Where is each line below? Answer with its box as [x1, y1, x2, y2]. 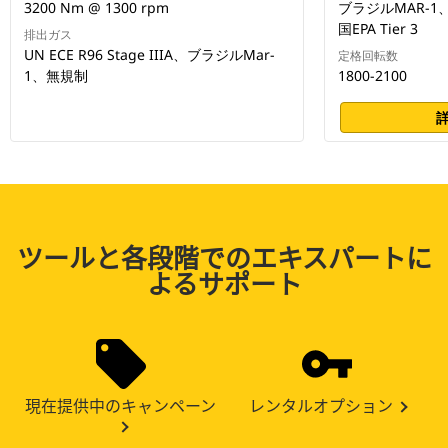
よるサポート [146, 264, 302, 302]
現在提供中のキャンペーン [25, 393, 217, 418]
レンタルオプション [248, 393, 393, 418]
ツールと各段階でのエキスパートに [16, 238, 432, 276]
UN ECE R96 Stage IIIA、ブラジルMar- [24, 45, 275, 65]
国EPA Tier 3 [338, 19, 418, 39]
